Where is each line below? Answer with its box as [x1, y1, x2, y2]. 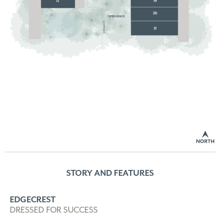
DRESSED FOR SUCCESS [10, 204, 98, 215]
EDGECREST [10, 194, 55, 205]
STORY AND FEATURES [66, 167, 154, 178]
